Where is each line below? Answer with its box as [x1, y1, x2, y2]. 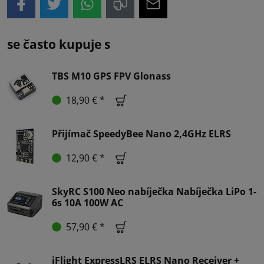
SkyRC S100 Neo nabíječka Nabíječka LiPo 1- [52, 184, 256, 198]
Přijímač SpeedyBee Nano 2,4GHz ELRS [52, 127, 231, 140]
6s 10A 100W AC [52, 196, 123, 209]
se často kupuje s [7, 35, 110, 52]
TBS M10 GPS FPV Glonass [52, 69, 171, 82]
